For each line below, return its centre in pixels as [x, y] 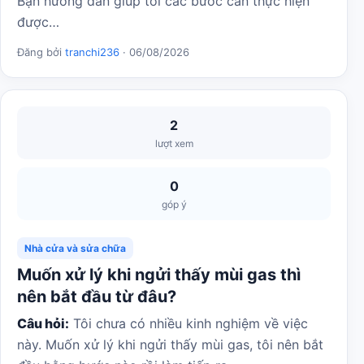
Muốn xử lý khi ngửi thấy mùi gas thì [159, 275]
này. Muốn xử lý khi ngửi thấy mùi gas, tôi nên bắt [170, 344]
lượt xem [174, 143]
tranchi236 [92, 52]
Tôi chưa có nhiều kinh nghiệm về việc [188, 323]
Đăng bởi [41, 52]
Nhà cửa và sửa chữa [75, 248]
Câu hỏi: [43, 323]
